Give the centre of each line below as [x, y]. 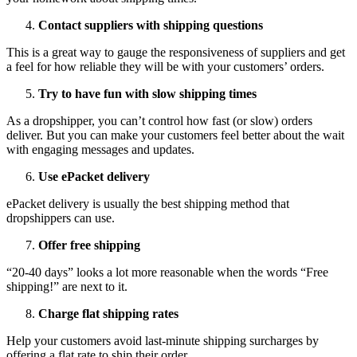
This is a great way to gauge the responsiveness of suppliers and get [176, 52]
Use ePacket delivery [94, 176]
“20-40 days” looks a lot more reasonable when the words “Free [167, 272]
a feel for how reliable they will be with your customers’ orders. [165, 66]
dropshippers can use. [61, 218]
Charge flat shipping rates [108, 313]
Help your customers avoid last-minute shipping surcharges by [163, 340]
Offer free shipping [89, 245]
